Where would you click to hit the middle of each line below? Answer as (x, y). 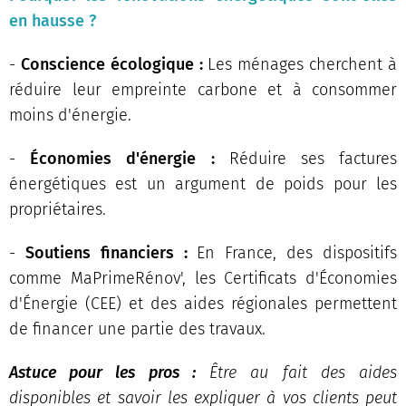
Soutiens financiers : (106, 252)
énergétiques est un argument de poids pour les (203, 184)
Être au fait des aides (296, 372)
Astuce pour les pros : (102, 372)
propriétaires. (58, 209)
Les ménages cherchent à (300, 64)
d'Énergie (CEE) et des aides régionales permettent (203, 303)
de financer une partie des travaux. (137, 329)
